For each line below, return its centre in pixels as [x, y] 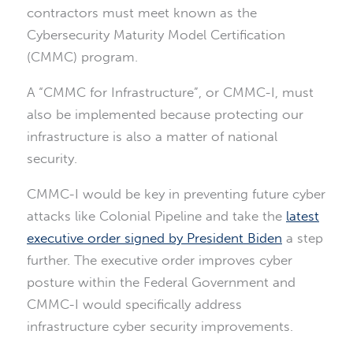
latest [303, 216]
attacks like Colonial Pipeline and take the [156, 216]
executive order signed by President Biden [154, 238]
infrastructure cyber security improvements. [160, 327]
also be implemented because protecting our [165, 115]
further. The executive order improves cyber [160, 260]
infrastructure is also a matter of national [152, 137]
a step [303, 238]
